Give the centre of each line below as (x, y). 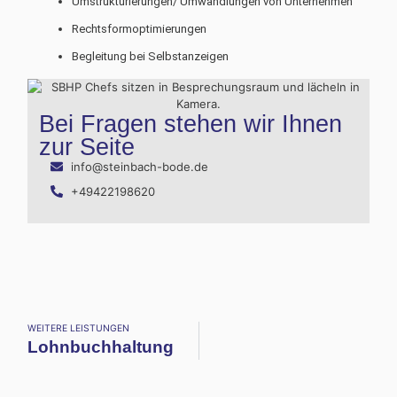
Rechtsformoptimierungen (140, 28)
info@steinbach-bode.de (139, 166)
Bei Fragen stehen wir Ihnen (191, 124)
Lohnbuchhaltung (101, 346)
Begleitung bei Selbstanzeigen (151, 56)
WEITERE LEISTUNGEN (79, 328)
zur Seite (87, 147)
